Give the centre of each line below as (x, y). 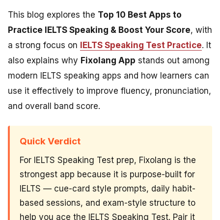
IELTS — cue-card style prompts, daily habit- (108, 188)
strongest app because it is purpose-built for (107, 174)
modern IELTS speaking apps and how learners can (109, 75)
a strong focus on (44, 45)
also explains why (44, 60)
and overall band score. (54, 106)
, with (201, 30)
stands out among (173, 60)
